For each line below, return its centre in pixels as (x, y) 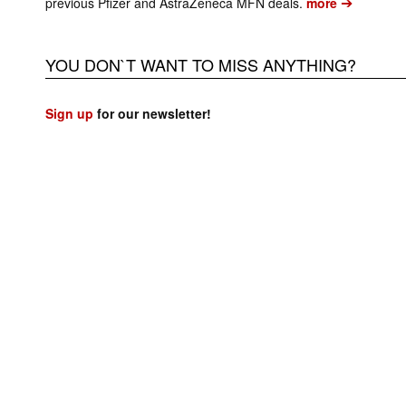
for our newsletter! (152, 114)
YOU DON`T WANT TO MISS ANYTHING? (201, 65)
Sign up (69, 114)
